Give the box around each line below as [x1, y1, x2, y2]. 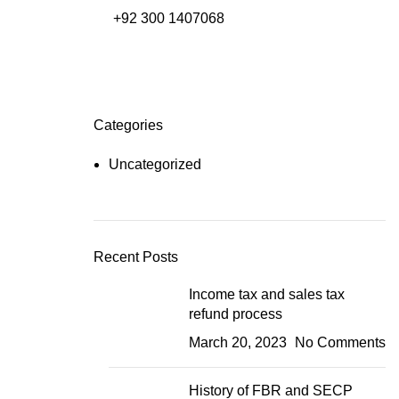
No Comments [294, 335, 386, 350]
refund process [188, 306, 282, 322]
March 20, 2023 [188, 335, 287, 350]
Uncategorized [108, 157, 201, 172]
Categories [93, 118, 163, 133]
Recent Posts [93, 249, 178, 265]
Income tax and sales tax [188, 287, 345, 302]
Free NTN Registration [251, 10, 395, 26]
